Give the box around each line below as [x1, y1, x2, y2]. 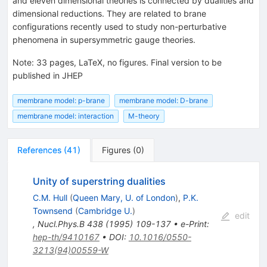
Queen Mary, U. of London [72, 193, 175, 203]
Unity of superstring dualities [32, 175, 166, 188]
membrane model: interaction [17, 111, 114, 121]
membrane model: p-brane [17, 95, 105, 105]
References [17, 145, 61, 156]
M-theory [128, 111, 160, 121]
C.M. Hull [32, 193, 67, 203]
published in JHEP [13, 70, 83, 80]
